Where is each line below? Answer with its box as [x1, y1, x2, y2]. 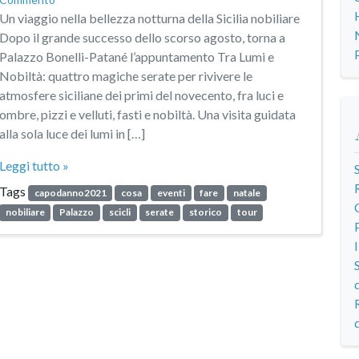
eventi [156, 187, 185, 200]
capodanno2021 [34, 187, 107, 200]
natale [233, 187, 260, 200]
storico [189, 206, 222, 219]
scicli [108, 206, 131, 219]
